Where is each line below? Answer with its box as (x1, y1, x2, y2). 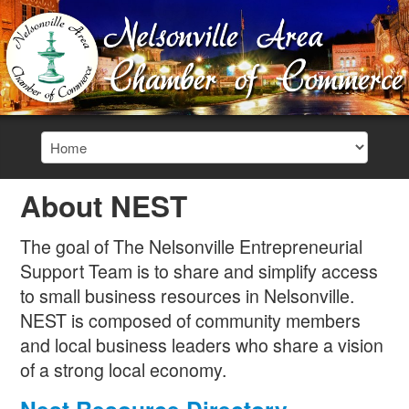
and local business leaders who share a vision (20, 331, 384, 359)
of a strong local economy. (20, 356, 227, 383)
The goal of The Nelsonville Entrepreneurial (20, 233, 363, 260)
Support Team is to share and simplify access (20, 257, 379, 285)
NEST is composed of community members (20, 307, 362, 334)
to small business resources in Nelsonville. (20, 282, 355, 309)
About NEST (20, 185, 188, 227)
